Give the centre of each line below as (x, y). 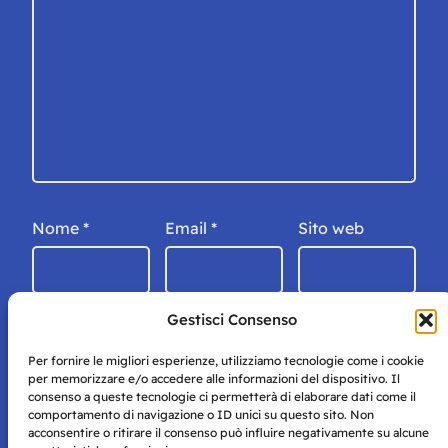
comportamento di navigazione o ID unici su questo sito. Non (201, 414)
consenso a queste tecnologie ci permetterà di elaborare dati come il (222, 396)
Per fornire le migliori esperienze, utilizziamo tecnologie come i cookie (226, 360)
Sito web (331, 227)
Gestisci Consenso (232, 319)
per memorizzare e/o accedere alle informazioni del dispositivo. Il (214, 378)
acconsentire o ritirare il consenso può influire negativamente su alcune (228, 432)
